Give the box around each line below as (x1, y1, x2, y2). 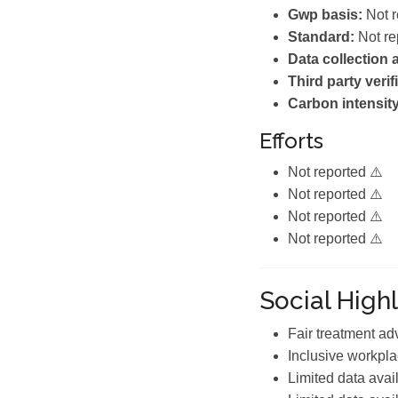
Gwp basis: (288, 7, 362, 22)
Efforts (259, 128, 323, 154)
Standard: (288, 29, 354, 44)
